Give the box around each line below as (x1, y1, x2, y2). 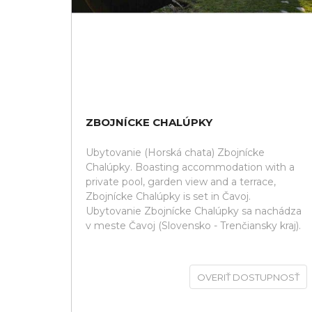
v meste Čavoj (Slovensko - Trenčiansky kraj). (86, 219, 301, 232)
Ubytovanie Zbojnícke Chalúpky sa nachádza (86, 205, 302, 217)
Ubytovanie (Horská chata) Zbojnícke (86, 146, 265, 159)
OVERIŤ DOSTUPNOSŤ (197, 272, 299, 283)
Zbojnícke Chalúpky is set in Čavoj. (86, 190, 251, 203)
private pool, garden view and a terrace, (86, 175, 276, 188)
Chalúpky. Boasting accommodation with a (86, 161, 295, 173)
